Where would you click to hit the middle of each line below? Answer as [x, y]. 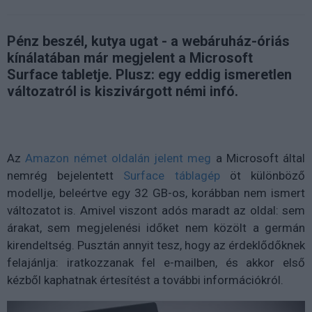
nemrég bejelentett [65, 175]
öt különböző [263, 175]
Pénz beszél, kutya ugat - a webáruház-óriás [148, 41]
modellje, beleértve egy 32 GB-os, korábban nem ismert [156, 193]
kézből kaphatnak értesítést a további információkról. [145, 280]
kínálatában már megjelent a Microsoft [130, 57]
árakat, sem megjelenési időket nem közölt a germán [156, 227]
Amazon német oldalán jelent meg [118, 158]
